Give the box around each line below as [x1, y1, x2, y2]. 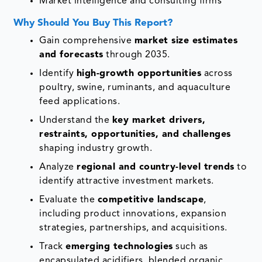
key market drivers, [112, 116, 206, 126]
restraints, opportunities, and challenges [39, 130, 231, 140]
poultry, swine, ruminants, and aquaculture [39, 83, 231, 93]
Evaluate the [39, 195, 98, 205]
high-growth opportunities [76, 69, 202, 79]
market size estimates [134, 36, 238, 46]
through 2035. [103, 50, 170, 60]
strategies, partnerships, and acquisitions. [39, 223, 227, 233]
